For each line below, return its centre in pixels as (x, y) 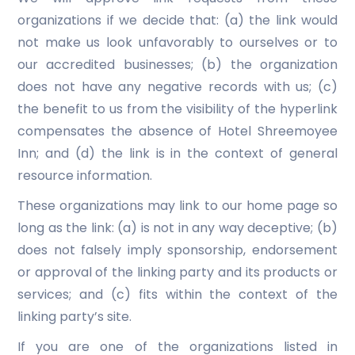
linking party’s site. (74, 317)
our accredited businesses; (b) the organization (177, 65)
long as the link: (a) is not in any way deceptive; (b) (177, 228)
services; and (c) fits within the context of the (177, 294)
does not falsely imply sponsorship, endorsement (177, 250)
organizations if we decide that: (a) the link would (177, 20)
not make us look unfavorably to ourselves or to (177, 42)
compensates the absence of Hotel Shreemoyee (177, 131)
